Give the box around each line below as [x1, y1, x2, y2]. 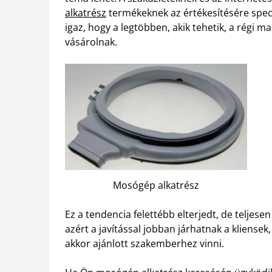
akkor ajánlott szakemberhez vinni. [65, 236, 224, 250]
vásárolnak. [65, 35, 117, 49]
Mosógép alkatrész [113, 178, 199, 192]
